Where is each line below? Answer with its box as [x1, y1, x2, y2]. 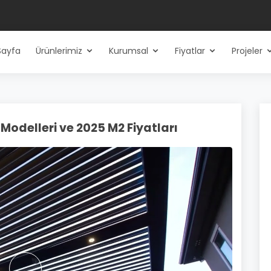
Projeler [232, 45, 263, 57]
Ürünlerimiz [36, 45, 82, 57]
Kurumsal [109, 45, 148, 57]
